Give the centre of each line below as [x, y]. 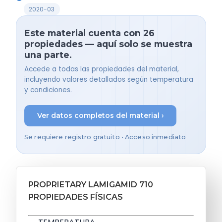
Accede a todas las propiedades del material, [102, 69]
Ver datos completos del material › [100, 116]
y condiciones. [48, 90]
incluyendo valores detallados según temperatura [109, 79]
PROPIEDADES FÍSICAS [76, 197]
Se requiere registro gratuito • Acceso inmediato [105, 137]
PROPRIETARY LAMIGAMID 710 [91, 184]
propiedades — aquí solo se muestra [108, 44]
